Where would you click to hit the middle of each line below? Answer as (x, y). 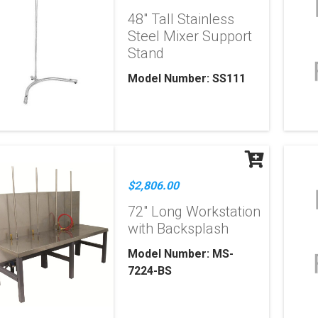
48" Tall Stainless (181, 19)
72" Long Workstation (194, 212)
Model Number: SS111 (187, 78)
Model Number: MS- (181, 254)
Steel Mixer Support (190, 36)
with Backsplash (179, 229)
